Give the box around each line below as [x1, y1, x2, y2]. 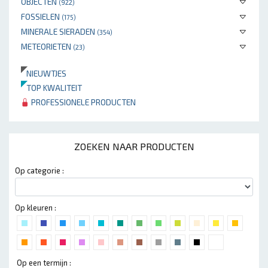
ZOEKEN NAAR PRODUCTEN [74, 141, 194, 152]
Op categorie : [15, 166, 64, 175]
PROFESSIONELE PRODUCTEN [29, 97, 136, 107]
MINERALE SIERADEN [21, 26, 97, 36]
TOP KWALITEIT [21, 83, 82, 93]
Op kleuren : [15, 202, 56, 212]
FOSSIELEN [21, 11, 62, 22]
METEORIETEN [21, 41, 73, 51]
